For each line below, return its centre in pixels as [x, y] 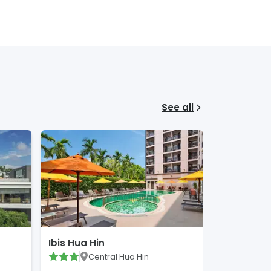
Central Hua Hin [118, 256]
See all [178, 108]
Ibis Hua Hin [76, 243]
